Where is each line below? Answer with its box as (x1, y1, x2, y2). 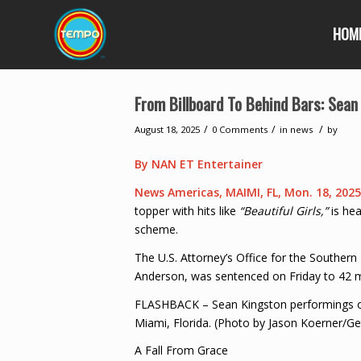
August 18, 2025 (135, 123, 200, 135)
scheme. (135, 221, 178, 237)
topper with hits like (135, 202, 239, 218)
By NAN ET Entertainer (135, 156, 263, 172)
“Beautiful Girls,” (239, 202, 328, 218)
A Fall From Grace (135, 342, 228, 359)
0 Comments (212, 123, 268, 135)
